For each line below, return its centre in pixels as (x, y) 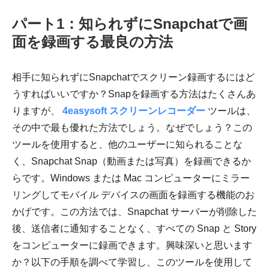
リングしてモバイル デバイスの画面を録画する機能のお (133, 195)
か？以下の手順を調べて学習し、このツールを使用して (132, 262)
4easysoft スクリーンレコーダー (134, 111)
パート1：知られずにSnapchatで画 (130, 24)
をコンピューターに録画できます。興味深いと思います (132, 246)
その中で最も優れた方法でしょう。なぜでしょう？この (132, 128)
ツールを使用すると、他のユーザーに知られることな (127, 145)
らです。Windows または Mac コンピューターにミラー (131, 178)
